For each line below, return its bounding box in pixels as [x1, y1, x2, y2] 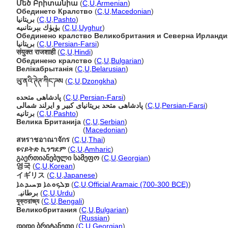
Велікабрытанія [16, 65, 73, 73]
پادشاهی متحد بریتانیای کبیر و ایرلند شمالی [16, 101, 143, 109]
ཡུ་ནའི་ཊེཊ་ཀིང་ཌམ [16, 77, 63, 85]
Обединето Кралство [16, 7, 93, 15]
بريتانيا [16, 15, 35, 23]
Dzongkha [82, 77, 115, 85]
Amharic [84, 145, 111, 153]
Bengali [58, 197, 82, 205]
